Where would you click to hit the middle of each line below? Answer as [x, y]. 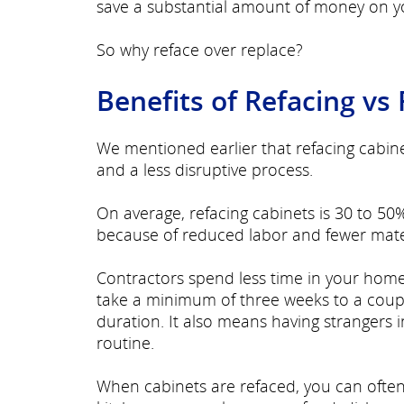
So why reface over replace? [200, 50]
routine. [125, 343]
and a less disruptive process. [205, 170]
